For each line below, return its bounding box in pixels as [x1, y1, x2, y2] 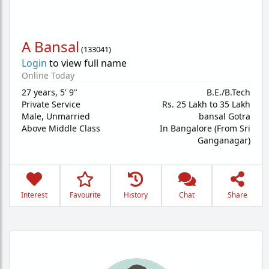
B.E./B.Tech [207, 86, 250, 98]
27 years [22, 86, 55, 98]
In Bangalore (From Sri [160, 122, 250, 134]
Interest [21, 190, 48, 200]
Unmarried [46, 110, 90, 122]
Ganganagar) [198, 134, 250, 146]
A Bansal [22, 37, 79, 56]
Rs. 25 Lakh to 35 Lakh [162, 98, 250, 110]
